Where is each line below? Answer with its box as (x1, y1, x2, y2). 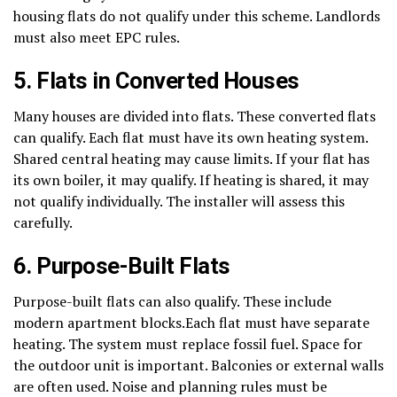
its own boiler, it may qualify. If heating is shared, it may (13, 169, 369, 190)
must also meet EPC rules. (13, 27, 180, 47)
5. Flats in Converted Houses (13, 66, 300, 94)
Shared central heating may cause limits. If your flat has (13, 148, 370, 168)
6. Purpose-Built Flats (13, 252, 230, 279)
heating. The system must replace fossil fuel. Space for (13, 333, 362, 354)
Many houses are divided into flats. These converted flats (13, 105, 376, 126)
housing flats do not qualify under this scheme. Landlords (13, 5, 380, 26)
